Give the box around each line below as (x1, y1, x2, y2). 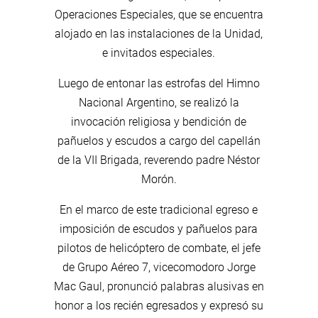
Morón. (141, 172, 177, 186)
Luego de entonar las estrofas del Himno (57, 76, 260, 90)
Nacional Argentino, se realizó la (78, 95, 239, 109)
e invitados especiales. (102, 45, 216, 60)
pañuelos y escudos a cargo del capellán (57, 133, 261, 148)
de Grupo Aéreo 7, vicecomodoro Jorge (62, 260, 256, 274)
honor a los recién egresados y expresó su (54, 298, 263, 312)
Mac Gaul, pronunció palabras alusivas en (53, 279, 264, 293)
